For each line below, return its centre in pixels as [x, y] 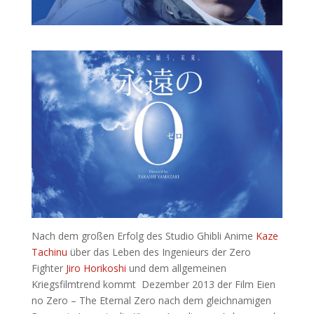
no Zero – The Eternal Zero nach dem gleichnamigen [151, 300]
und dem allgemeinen [177, 268]
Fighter [48, 268]
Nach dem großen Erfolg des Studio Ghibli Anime [143, 235]
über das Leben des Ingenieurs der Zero [159, 252]
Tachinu [49, 252]
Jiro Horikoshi [97, 268]
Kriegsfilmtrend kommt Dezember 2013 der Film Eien [153, 284]
